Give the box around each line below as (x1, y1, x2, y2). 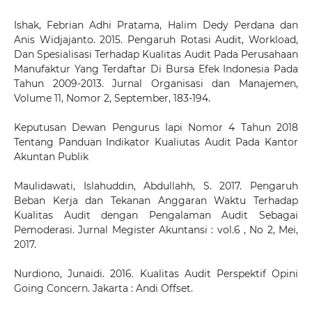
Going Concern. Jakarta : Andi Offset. (13, 282, 193, 295)
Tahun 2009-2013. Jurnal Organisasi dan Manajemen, (13, 77, 299, 91)
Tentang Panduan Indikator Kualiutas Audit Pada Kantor (13, 136, 299, 149)
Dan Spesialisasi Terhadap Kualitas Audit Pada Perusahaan (13, 48, 299, 61)
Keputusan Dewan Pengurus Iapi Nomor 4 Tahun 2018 (13, 121, 299, 134)
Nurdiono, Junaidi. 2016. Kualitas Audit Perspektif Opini (13, 267, 299, 281)
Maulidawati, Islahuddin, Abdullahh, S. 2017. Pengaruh (13, 180, 299, 193)
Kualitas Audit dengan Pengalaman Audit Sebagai (13, 209, 299, 222)
